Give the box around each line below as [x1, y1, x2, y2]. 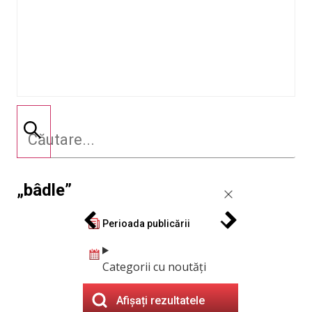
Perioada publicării [102, 217, 190, 229]
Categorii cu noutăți [102, 259, 206, 274]
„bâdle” [17, 180, 72, 200]
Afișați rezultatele [116, 293, 205, 307]
